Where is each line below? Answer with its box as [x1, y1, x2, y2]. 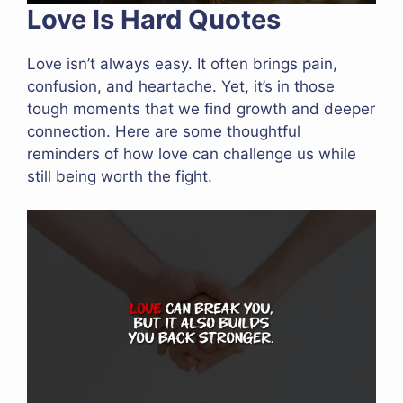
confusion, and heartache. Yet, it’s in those [27, 76, 335, 95]
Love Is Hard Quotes [27, 3, 281, 35]
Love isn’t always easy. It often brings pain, [27, 54, 337, 73]
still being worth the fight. [27, 166, 212, 185]
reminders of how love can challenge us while [27, 144, 356, 163]
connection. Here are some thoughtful [27, 121, 300, 140]
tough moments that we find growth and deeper [27, 99, 375, 118]
